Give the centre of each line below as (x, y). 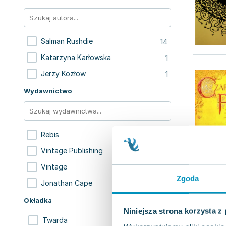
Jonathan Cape (67, 183)
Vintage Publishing (72, 151)
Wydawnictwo (48, 91)
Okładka (38, 200)
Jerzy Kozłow (63, 73)
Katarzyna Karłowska (76, 57)
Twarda (55, 220)
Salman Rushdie (67, 41)
